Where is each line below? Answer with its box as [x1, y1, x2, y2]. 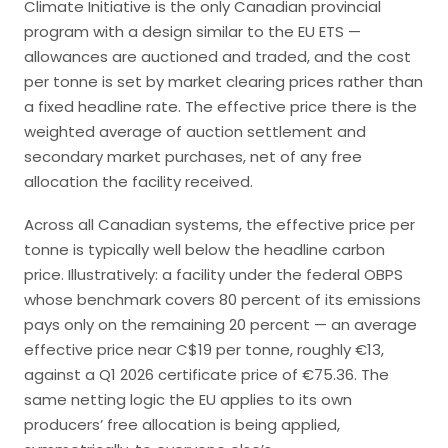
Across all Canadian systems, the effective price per [24, 214, 415, 235]
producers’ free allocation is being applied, [24, 414, 340, 435]
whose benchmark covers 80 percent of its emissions [24, 289, 421, 310]
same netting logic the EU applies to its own [24, 389, 352, 410]
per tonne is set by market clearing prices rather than [24, 71, 423, 92]
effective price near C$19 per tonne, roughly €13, [24, 339, 384, 360]
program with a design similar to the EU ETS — [24, 21, 361, 42]
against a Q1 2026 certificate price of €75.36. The [24, 364, 389, 385]
